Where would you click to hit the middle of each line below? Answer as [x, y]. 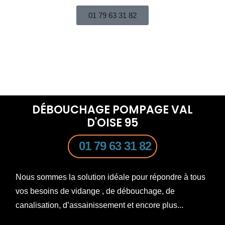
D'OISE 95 [113, 123]
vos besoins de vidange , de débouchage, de [95, 191]
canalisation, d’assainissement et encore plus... [99, 205]
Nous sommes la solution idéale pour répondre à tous [110, 177]
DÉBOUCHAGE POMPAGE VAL [113, 109]
